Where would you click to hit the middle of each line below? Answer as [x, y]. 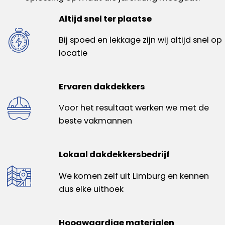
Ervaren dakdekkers [102, 87]
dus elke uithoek [91, 189]
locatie [73, 53]
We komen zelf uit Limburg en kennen [134, 176]
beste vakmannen [95, 121]
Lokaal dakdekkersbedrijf [114, 155]
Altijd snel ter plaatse [105, 19]
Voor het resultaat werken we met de [134, 108]
